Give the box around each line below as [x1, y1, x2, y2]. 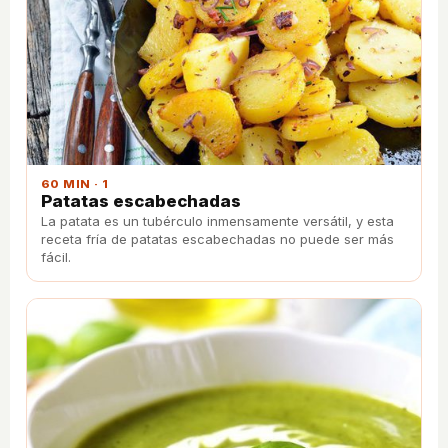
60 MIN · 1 [41, 177, 109, 192]
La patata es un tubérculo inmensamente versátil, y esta [41, 213, 394, 230]
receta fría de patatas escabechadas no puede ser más [41, 231, 394, 248]
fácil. [41, 249, 71, 266]
